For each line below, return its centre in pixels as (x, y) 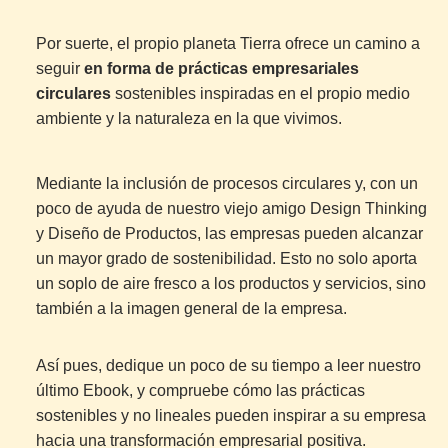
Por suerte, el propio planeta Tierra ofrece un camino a (228, 43)
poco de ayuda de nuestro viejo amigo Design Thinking (231, 208)
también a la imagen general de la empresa (189, 308)
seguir (58, 68)
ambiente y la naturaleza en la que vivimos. (191, 118)
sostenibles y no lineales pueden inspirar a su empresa (231, 415)
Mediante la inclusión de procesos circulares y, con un (227, 183)
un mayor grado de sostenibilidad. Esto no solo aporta (226, 258)
